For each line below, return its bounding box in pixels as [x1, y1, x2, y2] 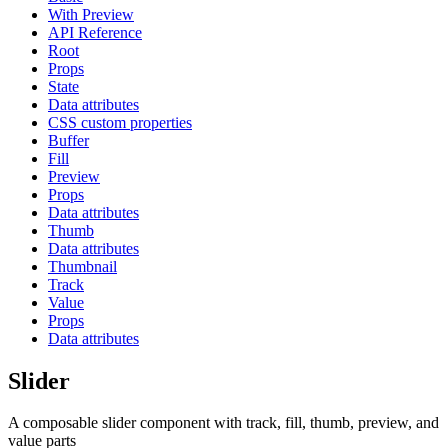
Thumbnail [48, 257, 117, 275]
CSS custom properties [48, 113, 192, 131]
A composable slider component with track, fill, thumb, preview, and [8, 414, 439, 432]
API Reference [48, 23, 142, 41]
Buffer [48, 131, 89, 149]
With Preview [48, 5, 134, 23]
